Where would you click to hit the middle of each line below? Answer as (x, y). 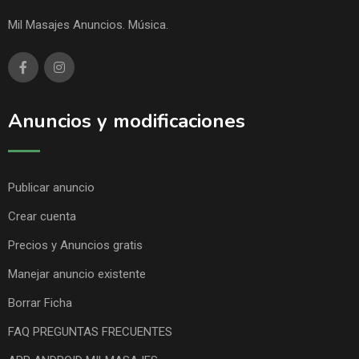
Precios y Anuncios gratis (75, 245)
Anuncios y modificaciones (127, 121)
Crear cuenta (42, 216)
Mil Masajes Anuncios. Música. (88, 24)
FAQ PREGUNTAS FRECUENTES (90, 331)
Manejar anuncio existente (77, 274)
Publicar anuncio (51, 187)
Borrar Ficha (40, 303)
